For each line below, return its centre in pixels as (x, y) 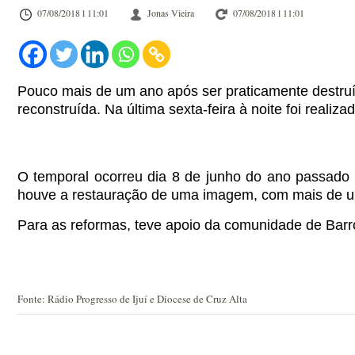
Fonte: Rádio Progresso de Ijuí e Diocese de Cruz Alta (132, 299)
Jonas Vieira (171, 13)
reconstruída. (59, 109)
